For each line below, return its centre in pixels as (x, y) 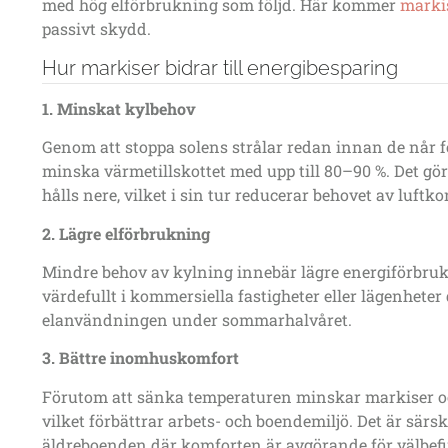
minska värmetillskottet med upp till (183, 171)
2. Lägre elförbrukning (126, 233)
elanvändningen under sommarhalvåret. (197, 319)
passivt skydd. (96, 29)
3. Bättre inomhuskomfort (140, 358)
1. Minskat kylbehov (119, 108)
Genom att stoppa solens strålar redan (189, 147)
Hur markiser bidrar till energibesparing (220, 67)
